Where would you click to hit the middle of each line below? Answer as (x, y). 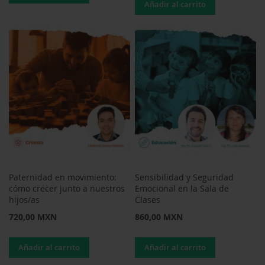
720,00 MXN (33, 217)
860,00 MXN (159, 217)
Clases (148, 200)
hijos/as (24, 200)
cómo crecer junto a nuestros (67, 189)
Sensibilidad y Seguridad (185, 177)
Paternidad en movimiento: (63, 177)
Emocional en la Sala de (182, 189)
